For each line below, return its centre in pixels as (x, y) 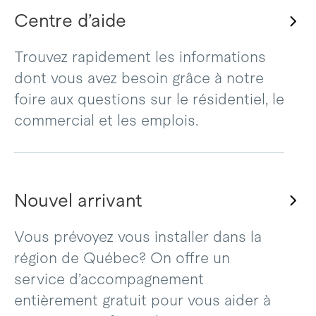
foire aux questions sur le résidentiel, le (149, 100)
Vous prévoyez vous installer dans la (138, 237)
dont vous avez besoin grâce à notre (139, 79)
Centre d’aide (70, 21)
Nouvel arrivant (78, 201)
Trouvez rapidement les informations (140, 57)
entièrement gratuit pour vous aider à (142, 301)
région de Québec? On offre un (122, 259)
